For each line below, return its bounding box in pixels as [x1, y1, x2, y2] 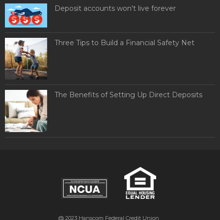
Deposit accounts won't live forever [54, 4, 176, 13]
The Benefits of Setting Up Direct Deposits [54, 90, 202, 100]
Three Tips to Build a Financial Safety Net [54, 38, 194, 47]
